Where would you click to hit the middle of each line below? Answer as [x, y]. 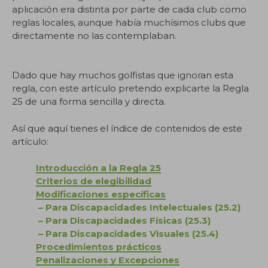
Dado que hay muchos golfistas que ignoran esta [123, 75]
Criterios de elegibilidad [94, 181]
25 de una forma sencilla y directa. [89, 101]
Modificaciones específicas [101, 194]
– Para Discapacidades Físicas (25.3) [123, 220]
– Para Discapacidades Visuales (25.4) [127, 234]
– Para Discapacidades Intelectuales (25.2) [138, 207]
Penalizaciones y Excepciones [108, 260]
